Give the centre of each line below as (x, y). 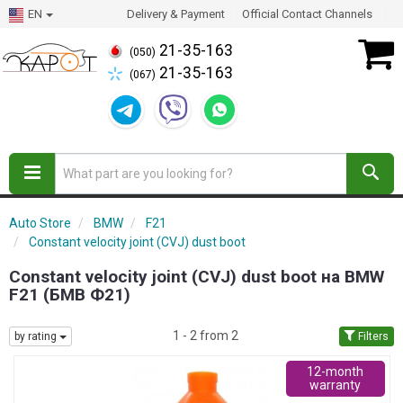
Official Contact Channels (307, 14)
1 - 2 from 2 (206, 336)
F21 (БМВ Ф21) (70, 295)
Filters (372, 337)
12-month (335, 372)
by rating (37, 337)
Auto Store (40, 223)
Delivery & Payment (176, 14)
